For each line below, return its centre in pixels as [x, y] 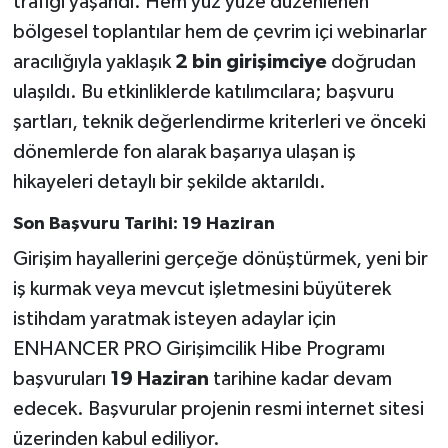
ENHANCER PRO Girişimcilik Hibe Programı [198, 348]
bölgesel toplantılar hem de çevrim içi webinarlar [219, 32]
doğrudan [371, 62]
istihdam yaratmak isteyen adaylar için [174, 318]
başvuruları [61, 378]
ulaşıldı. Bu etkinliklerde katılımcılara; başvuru [203, 92]
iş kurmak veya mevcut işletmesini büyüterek [201, 288]
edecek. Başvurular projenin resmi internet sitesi [218, 408]
